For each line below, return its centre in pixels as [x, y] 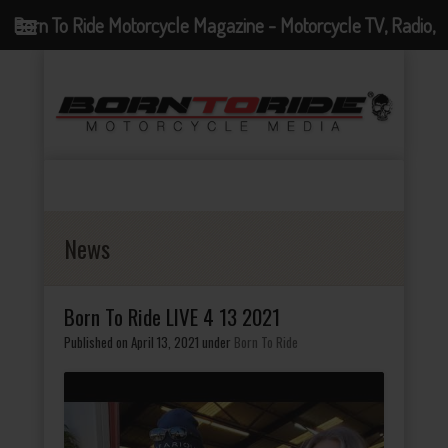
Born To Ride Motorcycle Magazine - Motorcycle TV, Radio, [224, 25]
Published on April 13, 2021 [131, 341]
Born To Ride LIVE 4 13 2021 [172, 316]
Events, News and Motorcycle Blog [224, 75]
